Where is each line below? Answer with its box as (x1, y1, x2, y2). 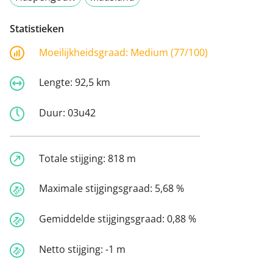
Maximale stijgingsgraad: (39, 182, 155, 196)
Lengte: (39, 76, 75, 90)
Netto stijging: (39, 242, 105, 256)
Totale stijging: (39, 151, 108, 165)
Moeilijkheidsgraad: (39, 45, 130, 59)
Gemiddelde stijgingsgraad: (39, 212, 167, 226)
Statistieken (10, 21, 64, 35)
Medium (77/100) (130, 45, 208, 59)
